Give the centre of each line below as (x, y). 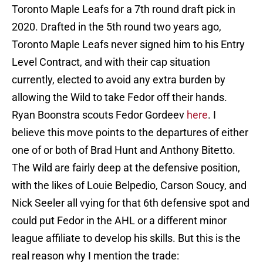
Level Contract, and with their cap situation (111, 62)
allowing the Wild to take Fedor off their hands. (119, 97)
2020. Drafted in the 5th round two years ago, (117, 27)
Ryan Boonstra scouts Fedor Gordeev (99, 115)
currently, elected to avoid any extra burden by (119, 80)
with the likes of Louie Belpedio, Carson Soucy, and (129, 186)
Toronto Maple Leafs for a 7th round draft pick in (124, 9)
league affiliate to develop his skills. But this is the (126, 238)
